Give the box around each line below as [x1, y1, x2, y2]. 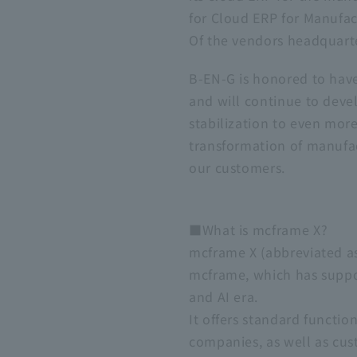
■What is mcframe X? [189, 220, 328, 239]
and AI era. [189, 287, 259, 306]
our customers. [189, 158, 285, 177]
